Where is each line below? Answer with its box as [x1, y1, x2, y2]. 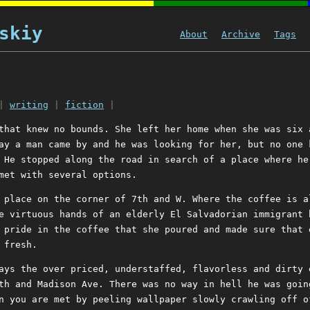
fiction [65, 100, 104, 111]
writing [10, 100, 48, 111]
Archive [221, 29, 260, 39]
